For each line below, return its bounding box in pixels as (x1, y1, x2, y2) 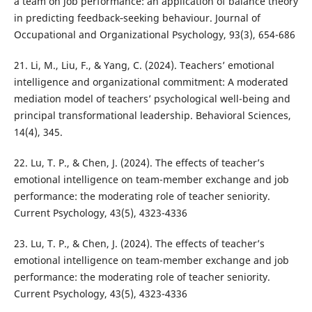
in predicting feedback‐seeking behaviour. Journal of (13, 10, 260, 24)
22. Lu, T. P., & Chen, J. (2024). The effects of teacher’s (13, 155, 265, 169)
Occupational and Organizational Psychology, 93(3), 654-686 (13, 27, 295, 41)
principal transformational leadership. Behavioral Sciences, (13, 108, 291, 122)
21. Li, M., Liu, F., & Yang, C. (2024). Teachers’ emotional (13, 58, 274, 72)
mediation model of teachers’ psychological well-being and (13, 91, 290, 105)
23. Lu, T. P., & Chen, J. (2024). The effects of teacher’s (13, 236, 265, 250)
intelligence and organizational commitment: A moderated (13, 75, 288, 88)
